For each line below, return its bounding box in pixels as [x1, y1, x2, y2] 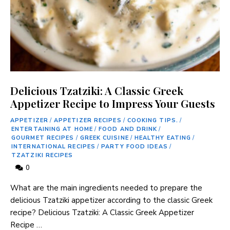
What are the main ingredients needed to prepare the [10, 182, 202, 193]
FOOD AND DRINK [99, 125, 158, 133]
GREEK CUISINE [80, 133, 129, 142]
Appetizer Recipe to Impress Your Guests [10, 95, 215, 110]
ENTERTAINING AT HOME [11, 125, 93, 133]
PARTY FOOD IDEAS [101, 142, 168, 150]
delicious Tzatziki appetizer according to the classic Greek [10, 195, 213, 205]
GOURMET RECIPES [11, 133, 74, 142]
